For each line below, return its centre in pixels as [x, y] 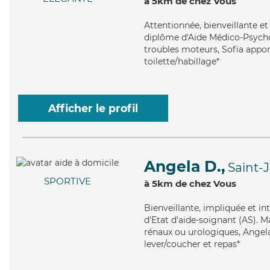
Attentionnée [172, 25]
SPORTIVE [67, 181]
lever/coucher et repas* [192, 244]
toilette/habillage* [182, 61]
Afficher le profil [93, 108]
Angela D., [185, 166]
